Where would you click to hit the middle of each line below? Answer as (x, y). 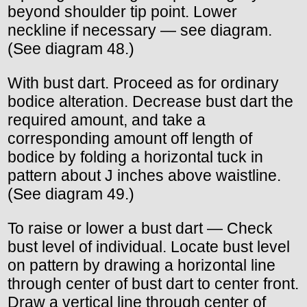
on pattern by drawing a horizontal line (142, 266)
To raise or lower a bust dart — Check (140, 229)
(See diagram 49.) (71, 194)
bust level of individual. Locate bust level (149, 247)
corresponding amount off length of (130, 139)
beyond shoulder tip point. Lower (122, 12)
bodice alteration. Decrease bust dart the (150, 102)
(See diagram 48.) (71, 49)
